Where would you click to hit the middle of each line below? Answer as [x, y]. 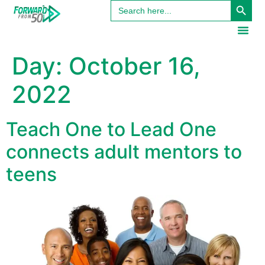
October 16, [135, 66]
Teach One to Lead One [111, 130]
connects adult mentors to [124, 152]
